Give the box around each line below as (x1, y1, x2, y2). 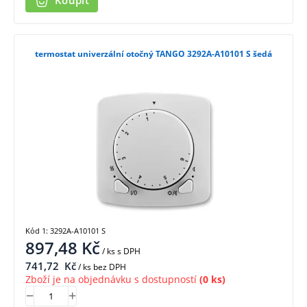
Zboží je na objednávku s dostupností (25, 273, 197, 286)
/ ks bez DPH (76, 261, 126, 273)
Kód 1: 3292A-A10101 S (25, 225, 106, 236)
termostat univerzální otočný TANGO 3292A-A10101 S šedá (35, 47, 272, 60)
